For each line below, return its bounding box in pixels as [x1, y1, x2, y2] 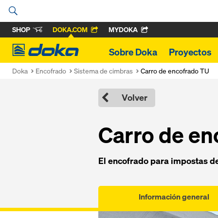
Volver [122, 92, 147, 103]
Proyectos [169, 46, 212, 58]
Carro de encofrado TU [141, 66, 209, 75]
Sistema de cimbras [74, 66, 133, 75]
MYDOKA [109, 25, 138, 34]
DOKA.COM [53, 25, 88, 34]
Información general [139, 191, 210, 202]
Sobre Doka [109, 46, 157, 58]
